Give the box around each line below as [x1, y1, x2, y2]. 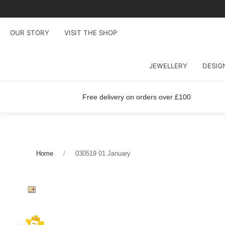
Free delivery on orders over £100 [82, 93, 191, 101]
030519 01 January [75, 150, 131, 157]
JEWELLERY [149, 61, 187, 70]
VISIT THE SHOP [64, 28, 117, 37]
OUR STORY [10, 28, 49, 37]
